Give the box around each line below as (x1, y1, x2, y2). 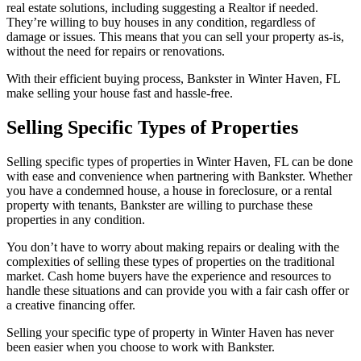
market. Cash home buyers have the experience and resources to (6, 268, 331, 283)
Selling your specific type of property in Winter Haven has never (6, 325, 334, 339)
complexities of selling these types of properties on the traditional (6, 254, 334, 268)
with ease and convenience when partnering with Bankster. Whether (6, 168, 352, 183)
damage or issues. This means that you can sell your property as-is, (6, 29, 344, 44)
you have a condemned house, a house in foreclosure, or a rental (6, 183, 332, 197)
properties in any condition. (6, 212, 145, 226)
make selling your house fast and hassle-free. (6, 85, 233, 100)
